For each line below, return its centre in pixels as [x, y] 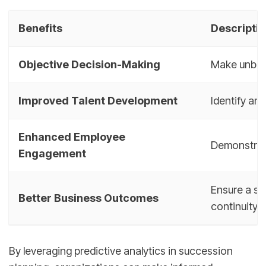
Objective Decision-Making [89, 64]
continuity [234, 206]
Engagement [52, 153]
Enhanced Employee [72, 137]
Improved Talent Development [98, 100]
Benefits [40, 28]
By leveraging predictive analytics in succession [121, 251]
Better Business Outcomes [88, 198]
